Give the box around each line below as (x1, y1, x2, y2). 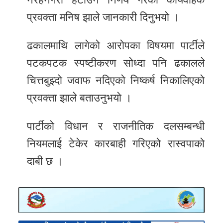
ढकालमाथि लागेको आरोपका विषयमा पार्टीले (27, 39, 205, 52)
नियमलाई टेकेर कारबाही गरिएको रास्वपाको (27, 137, 205, 150)
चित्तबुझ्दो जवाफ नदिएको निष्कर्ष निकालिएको (27, 74, 205, 87)
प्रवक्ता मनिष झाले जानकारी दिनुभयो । (27, 11, 180, 24)
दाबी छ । (27, 155, 64, 168)
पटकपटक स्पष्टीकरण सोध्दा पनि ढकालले (27, 57, 205, 70)
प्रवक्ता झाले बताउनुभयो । (27, 92, 132, 105)
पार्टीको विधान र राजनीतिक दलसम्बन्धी (27, 120, 205, 133)
